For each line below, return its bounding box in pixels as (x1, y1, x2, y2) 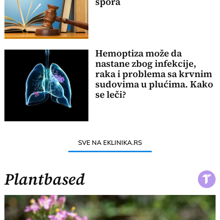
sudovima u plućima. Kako (95, 78, 213, 91)
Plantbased (4, 168, 85, 190)
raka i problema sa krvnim (95, 68, 212, 81)
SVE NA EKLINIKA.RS (78, 138, 142, 146)
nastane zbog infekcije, (95, 57, 196, 70)
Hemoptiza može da (95, 47, 182, 60)
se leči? (95, 88, 126, 101)
